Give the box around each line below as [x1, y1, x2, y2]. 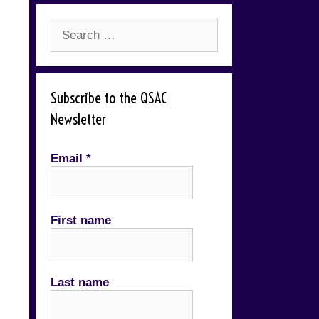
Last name [51, 275, 109, 289]
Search [50, 19, 88, 33]
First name [51, 213, 111, 227]
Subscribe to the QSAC [51, 88, 167, 107]
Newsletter [51, 110, 106, 128]
